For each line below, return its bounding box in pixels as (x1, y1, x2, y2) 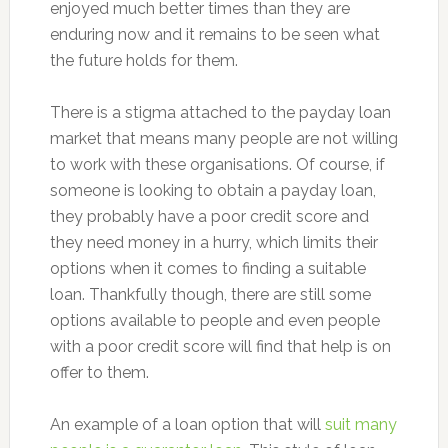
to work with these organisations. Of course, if (49, 155, 385, 175)
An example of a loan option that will (49, 415, 325, 435)
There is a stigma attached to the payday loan (49, 103, 391, 123)
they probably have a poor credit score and (49, 207, 369, 227)
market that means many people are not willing (49, 129, 398, 149)
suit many (324, 415, 397, 435)
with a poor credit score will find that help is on (49, 337, 391, 357)
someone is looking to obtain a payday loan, (49, 181, 376, 201)
